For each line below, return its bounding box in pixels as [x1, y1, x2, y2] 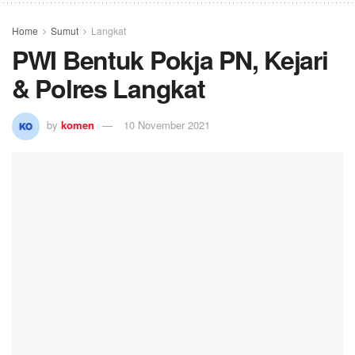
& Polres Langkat [12, 70, 205, 107]
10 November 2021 [124, 117, 210, 133]
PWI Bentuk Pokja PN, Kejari [12, 41, 328, 78]
